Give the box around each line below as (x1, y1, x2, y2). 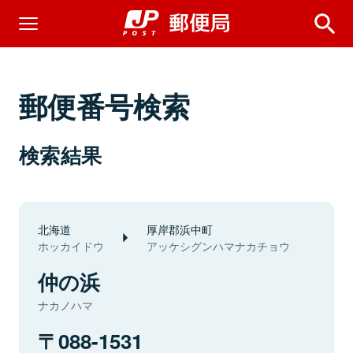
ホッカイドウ (38, 238, 104, 254)
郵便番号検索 (19, 85, 191, 126)
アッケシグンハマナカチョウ (147, 238, 290, 254)
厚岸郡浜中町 (147, 221, 213, 237)
